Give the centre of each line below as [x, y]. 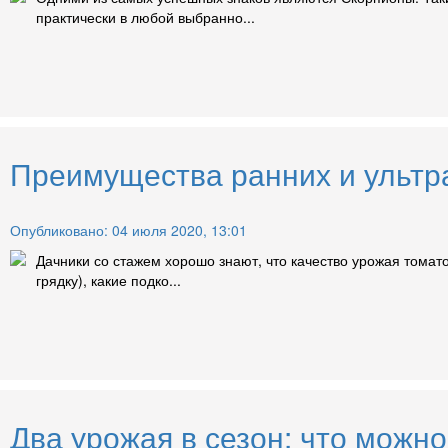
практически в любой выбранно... [145, 17]
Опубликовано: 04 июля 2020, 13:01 [128, 230]
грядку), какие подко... [108, 280]
